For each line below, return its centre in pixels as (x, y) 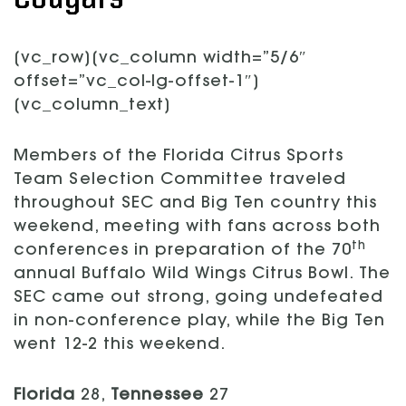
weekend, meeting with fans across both (197, 228)
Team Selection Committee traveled (180, 181)
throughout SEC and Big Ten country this (195, 204)
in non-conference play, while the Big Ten (199, 322)
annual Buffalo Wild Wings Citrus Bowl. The (202, 275)
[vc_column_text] (92, 106)
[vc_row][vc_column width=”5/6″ (160, 59)
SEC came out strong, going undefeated (198, 299)
